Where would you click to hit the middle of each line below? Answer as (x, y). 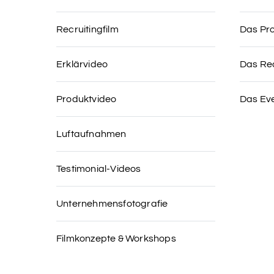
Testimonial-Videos (99, 169)
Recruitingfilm (87, 29)
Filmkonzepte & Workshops (116, 239)
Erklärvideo (82, 64)
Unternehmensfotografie (112, 204)
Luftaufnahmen (91, 134)
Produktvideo (87, 99)
